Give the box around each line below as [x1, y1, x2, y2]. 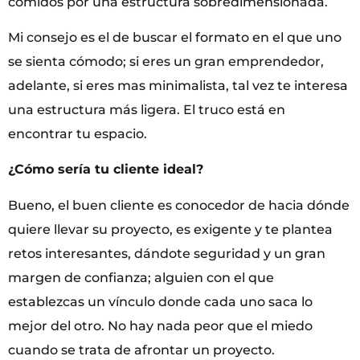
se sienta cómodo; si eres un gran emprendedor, [8, 54, 324, 70]
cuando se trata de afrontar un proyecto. [8, 342, 275, 358]
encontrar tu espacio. [8, 126, 147, 142]
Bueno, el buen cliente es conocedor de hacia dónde [8, 197, 350, 213]
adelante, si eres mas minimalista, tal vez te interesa [8, 78, 348, 94]
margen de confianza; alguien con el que [8, 269, 274, 285]
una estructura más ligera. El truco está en [8, 102, 285, 118]
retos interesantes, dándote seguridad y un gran [8, 245, 325, 261]
